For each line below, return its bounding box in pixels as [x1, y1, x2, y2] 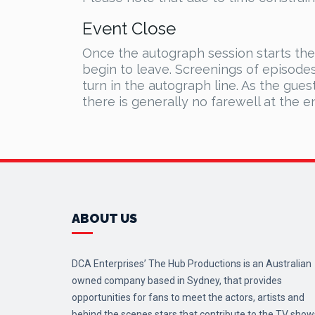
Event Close [82, 18, 176, 39]
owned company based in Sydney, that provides [72, 275, 282, 286]
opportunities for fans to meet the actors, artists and [72, 292, 304, 303]
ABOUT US [72, 211, 137, 226]
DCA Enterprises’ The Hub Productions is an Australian [72, 258, 311, 269]
